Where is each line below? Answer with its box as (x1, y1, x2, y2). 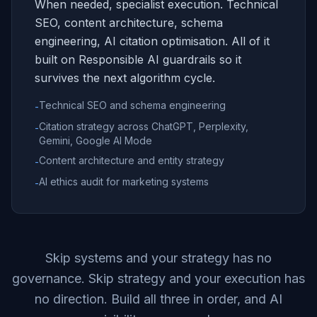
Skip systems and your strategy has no (45, 250, 272, 265)
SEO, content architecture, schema (35, 16, 223, 30)
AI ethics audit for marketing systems (39, 175, 209, 188)
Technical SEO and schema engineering (39, 99, 226, 111)
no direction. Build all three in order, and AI (35, 292, 282, 306)
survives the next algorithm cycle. (35, 71, 215, 85)
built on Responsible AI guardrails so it (35, 52, 241, 67)
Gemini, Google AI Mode (39, 134, 152, 146)
